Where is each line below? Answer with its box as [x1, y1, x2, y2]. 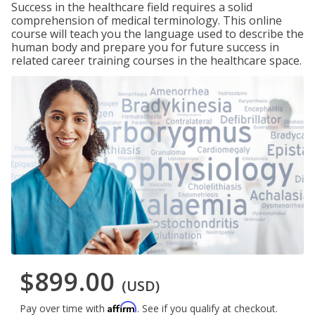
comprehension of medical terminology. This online [11, 13, 282, 28]
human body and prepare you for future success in [11, 39, 279, 55]
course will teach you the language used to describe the [11, 26, 304, 41]
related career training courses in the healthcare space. [11, 53, 302, 68]
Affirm [108, 301, 137, 314]
